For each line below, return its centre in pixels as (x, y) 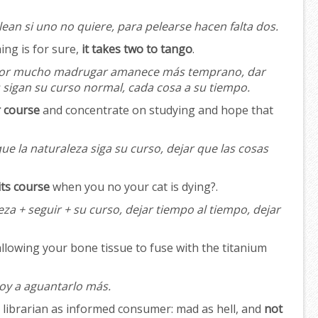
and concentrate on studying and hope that (157, 110)
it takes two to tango (137, 49)
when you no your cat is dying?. (134, 187)
